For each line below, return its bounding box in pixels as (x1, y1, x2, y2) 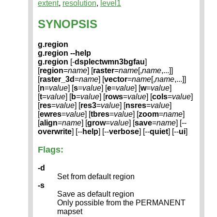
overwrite (38, 127, 72, 136)
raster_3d (40, 75, 75, 84)
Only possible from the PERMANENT (57, 199, 186, 207)
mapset (57, 207, 82, 216)
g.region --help (38, 49, 91, 58)
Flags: (38, 145, 63, 155)
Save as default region (57, 190, 134, 199)
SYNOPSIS (38, 17, 97, 31)
